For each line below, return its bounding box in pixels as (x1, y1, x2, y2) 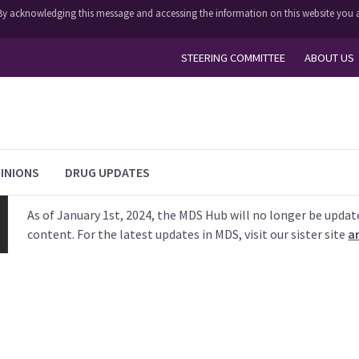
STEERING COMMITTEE (180, 50, 285, 65)
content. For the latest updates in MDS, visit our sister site (27, 226, 349, 242)
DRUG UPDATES (65, 164, 151, 180)
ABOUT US (304, 50, 354, 65)
